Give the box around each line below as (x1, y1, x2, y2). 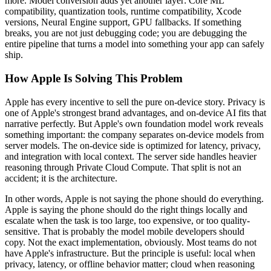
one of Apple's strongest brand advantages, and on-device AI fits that (5, 107, 266, 118)
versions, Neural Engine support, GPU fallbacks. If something (5, 17, 241, 28)
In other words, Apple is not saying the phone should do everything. (5, 193, 264, 204)
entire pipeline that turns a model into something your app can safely (5, 39, 264, 50)
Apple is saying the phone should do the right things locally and (5, 204, 247, 215)
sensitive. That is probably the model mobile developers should (5, 226, 244, 237)
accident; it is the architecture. (5, 172, 117, 183)
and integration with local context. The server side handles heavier (5, 151, 256, 162)
